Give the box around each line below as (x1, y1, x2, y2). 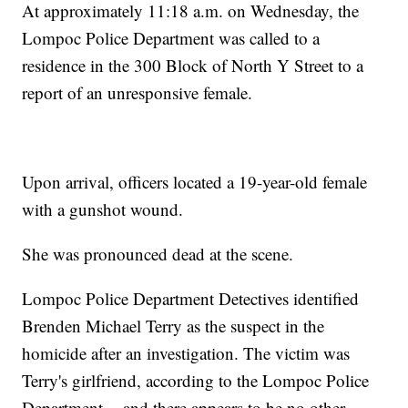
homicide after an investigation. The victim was (22, 342, 351, 365)
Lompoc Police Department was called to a (22, 26, 321, 50)
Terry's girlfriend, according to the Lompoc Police (22, 369, 370, 393)
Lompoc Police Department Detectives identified (22, 287, 360, 311)
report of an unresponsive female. (22, 81, 253, 105)
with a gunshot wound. (22, 198, 184, 221)
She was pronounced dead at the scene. (22, 242, 294, 266)
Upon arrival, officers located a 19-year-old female (22, 170, 368, 194)
